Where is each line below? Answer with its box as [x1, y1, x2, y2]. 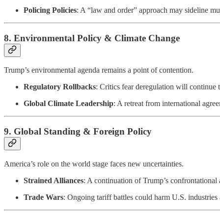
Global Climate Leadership [24, 99, 113, 108]
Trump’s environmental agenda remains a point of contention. [4, 66, 193, 75]
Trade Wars [24, 192, 63, 201]
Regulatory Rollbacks [24, 82, 96, 91]
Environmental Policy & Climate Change [14, 32, 180, 43]
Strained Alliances [24, 176, 83, 185]
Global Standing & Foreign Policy [14, 126, 152, 137]
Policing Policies [24, 5, 77, 14]
